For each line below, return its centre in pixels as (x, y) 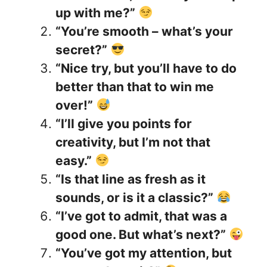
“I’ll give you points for (124, 124)
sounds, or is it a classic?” (134, 198)
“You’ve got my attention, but (144, 253)
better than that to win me (135, 87)
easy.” (74, 161)
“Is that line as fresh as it (131, 179)
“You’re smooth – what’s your (144, 32)
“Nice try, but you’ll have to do (146, 69)
